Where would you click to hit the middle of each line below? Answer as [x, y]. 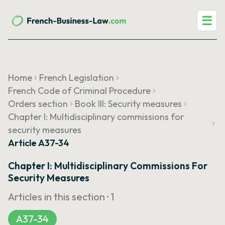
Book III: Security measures [128, 104]
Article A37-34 [39, 143]
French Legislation [77, 78]
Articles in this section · [59, 197]
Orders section [38, 104]
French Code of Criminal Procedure [79, 91]
